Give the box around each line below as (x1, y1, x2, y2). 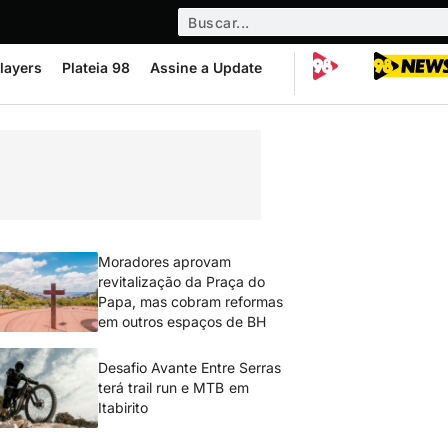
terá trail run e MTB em (98, 379, 249, 396)
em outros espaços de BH (98, 313, 267, 330)
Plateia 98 (62, 59, 130, 76)
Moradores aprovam (98, 253, 232, 270)
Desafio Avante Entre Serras (98, 359, 282, 376)
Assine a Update (150, 59, 262, 76)
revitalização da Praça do (98, 273, 266, 290)
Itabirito (98, 399, 148, 416)
